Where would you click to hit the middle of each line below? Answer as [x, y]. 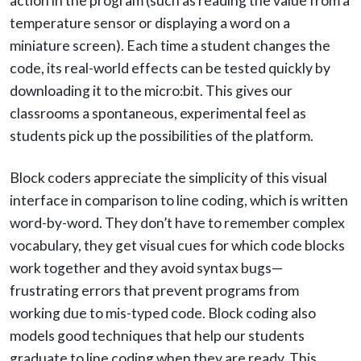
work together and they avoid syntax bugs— [146, 268]
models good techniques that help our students [157, 335]
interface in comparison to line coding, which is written [179, 200]
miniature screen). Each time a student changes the [170, 45]
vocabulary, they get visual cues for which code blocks [177, 245]
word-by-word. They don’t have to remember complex [177, 222]
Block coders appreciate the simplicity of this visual [168, 177]
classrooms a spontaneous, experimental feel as [158, 113]
